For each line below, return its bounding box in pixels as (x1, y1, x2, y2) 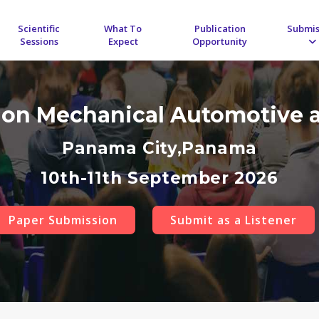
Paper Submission (8, 212, 117, 229)
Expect (108, 35, 138, 48)
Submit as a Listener (169, 212, 297, 229)
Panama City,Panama (62, 138, 257, 159)
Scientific (18, 22, 61, 35)
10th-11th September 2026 (41, 168, 278, 189)
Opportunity (192, 35, 248, 48)
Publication (194, 22, 246, 35)
